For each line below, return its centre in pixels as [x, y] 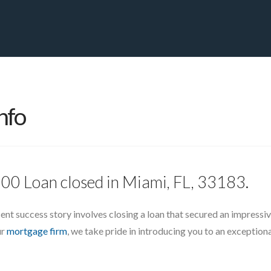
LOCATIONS [146, 76]
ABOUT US [209, 76]
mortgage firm [37, 230]
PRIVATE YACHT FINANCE [66, 76]
